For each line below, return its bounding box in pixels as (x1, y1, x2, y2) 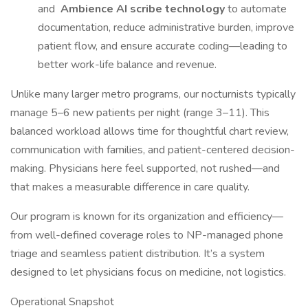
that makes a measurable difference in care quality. (10, 179, 250, 195)
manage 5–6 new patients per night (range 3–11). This (10, 105, 269, 120)
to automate (228, 1, 287, 16)
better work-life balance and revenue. (38, 57, 217, 72)
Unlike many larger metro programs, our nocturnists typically (10, 87, 296, 102)
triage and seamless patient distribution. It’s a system (10, 246, 265, 261)
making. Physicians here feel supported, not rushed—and (10, 161, 280, 176)
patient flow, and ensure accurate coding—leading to (38, 38, 287, 54)
